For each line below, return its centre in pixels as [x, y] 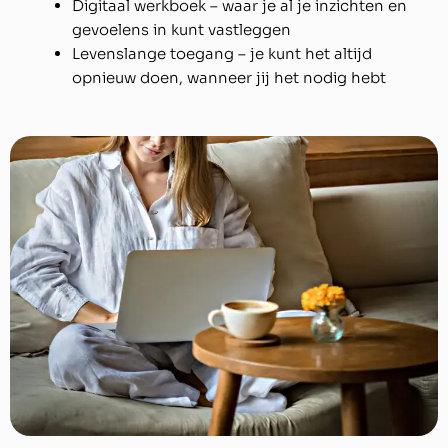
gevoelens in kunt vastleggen [181, 30]
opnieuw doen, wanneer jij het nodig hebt [229, 78]
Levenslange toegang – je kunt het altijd [222, 54]
